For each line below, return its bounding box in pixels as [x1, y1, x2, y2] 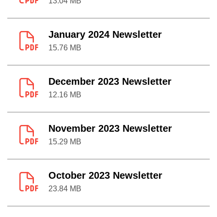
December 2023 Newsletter [48, 76, 171, 87]
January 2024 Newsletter [48, 29, 162, 40]
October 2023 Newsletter [48, 170, 162, 181]
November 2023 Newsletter [48, 123, 172, 134]
